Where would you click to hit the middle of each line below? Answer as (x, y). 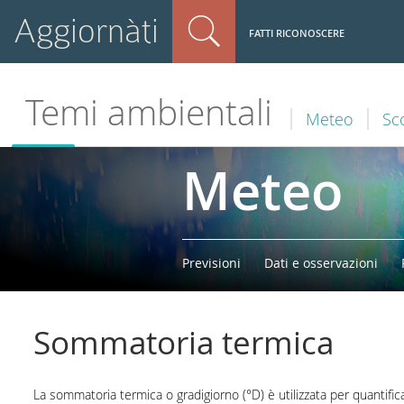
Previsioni (211, 263)
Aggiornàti (86, 31)
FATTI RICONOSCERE (297, 32)
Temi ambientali (149, 112)
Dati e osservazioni (321, 263)
